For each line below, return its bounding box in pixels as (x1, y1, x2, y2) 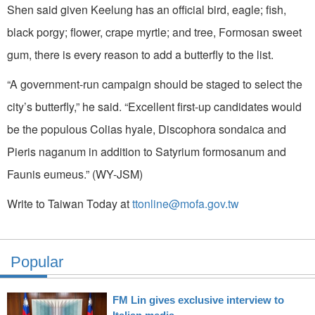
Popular (11, 253, 63, 271)
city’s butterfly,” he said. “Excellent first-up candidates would (7, 98, 302, 115)
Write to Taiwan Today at (7, 195, 132, 212)
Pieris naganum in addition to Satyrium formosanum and (7, 143, 286, 160)
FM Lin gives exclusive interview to (112, 294, 284, 307)
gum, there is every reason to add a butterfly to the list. (7, 46, 274, 63)
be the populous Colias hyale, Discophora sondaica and (7, 121, 286, 138)
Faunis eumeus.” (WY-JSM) (7, 166, 143, 183)
